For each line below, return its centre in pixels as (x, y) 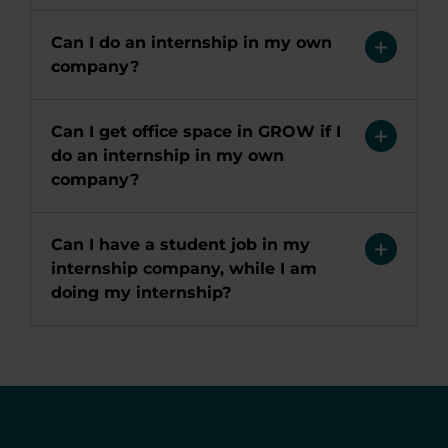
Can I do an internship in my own (191, 42)
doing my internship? (141, 292)
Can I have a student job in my (180, 244)
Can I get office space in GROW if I (196, 131)
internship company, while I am (184, 268)
